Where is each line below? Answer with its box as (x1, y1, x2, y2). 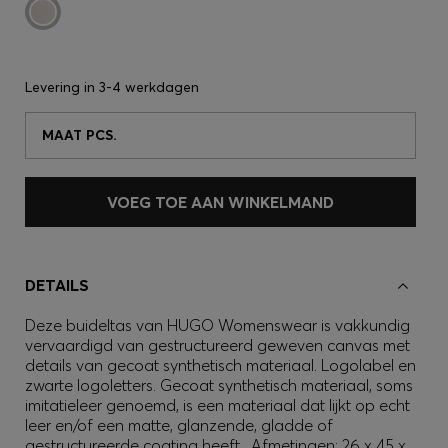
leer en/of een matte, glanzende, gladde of (25, 415, 333, 435)
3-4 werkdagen (99, 78, 199, 96)
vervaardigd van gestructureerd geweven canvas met (25, 335, 410, 355)
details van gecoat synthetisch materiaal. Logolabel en (25, 355, 416, 375)
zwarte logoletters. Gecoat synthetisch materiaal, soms (25, 375, 413, 395)
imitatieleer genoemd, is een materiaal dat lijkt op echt (25, 395, 410, 415)
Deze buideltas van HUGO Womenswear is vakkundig (25, 315, 410, 335)
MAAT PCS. (42, 126, 117, 144)
